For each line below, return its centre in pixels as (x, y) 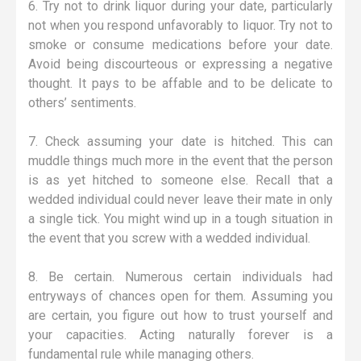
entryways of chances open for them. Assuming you (180, 296)
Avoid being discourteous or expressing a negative (180, 64)
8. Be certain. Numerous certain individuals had (180, 276)
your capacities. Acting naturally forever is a (180, 334)
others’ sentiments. (82, 102)
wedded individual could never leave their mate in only (180, 199)
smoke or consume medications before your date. (180, 44)
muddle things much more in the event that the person (180, 160)
